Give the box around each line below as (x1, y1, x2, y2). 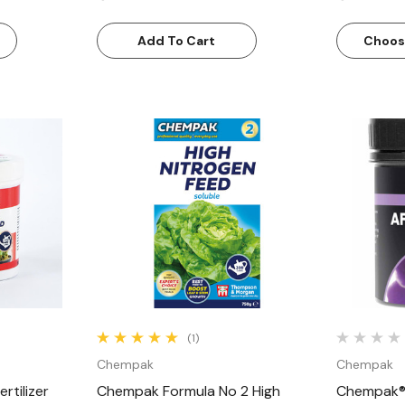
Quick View (174, 189, 240, 205)
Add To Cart (137, 33, 216, 49)
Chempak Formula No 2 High (96, 381, 219, 400)
